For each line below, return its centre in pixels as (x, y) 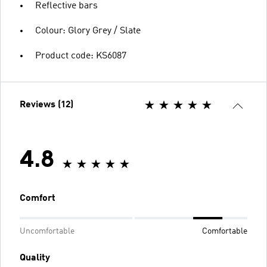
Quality (35, 258)
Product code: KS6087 (81, 56)
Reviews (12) (46, 105)
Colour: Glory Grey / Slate (88, 31)
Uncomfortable (47, 231)
